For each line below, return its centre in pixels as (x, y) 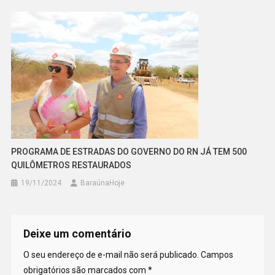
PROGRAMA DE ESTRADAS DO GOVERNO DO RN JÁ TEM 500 (129, 152)
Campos (217, 255)
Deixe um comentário (77, 234)
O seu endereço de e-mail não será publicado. (111, 255)
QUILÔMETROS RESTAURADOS (72, 165)
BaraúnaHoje (103, 183)
